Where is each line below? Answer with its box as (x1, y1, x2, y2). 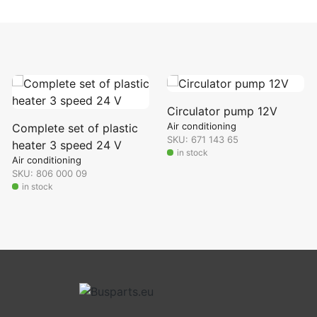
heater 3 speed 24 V (11, 138, 122, 152)
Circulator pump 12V (166, 104, 277, 118)
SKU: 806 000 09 (11, 168, 87, 179)
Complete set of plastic (11, 121, 138, 135)
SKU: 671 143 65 (166, 134, 238, 145)
